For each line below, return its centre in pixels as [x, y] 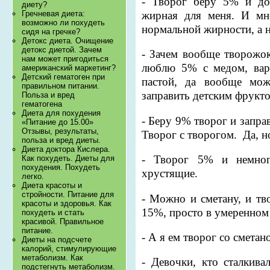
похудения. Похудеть [61, 168]
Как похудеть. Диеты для [68, 159]
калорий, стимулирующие [69, 249]
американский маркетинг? [69, 68]
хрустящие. [170, 174]
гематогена [42, 104]
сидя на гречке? [51, 32]
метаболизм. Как [53, 258]
